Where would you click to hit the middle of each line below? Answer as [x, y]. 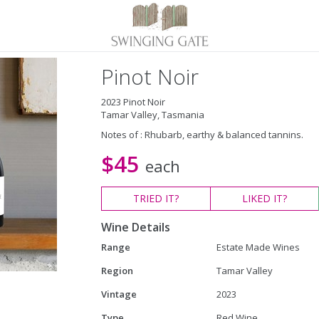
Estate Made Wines [258, 247]
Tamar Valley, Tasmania [152, 115]
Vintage [119, 294]
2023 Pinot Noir [133, 102]
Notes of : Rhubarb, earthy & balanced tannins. [202, 135]
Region [117, 271]
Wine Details [135, 227]
